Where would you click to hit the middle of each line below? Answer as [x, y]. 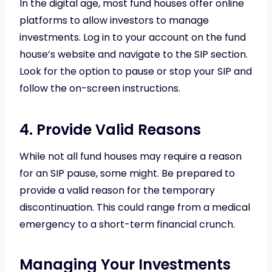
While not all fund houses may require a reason [131, 156]
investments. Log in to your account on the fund [133, 37]
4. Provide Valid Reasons [110, 129]
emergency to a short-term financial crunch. [127, 224]
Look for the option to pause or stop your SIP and [136, 71]
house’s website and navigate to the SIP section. [134, 54]
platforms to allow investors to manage [114, 20]
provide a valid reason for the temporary [117, 190]
